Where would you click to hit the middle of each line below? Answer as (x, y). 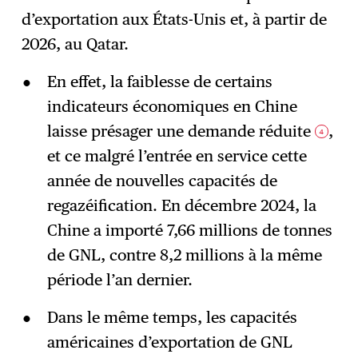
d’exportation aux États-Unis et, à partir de (175, 20)
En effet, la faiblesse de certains (159, 82)
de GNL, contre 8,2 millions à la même (184, 255)
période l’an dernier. (119, 280)
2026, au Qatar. (78, 44)
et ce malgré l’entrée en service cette (177, 156)
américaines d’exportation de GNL (169, 342)
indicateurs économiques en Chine (172, 107)
